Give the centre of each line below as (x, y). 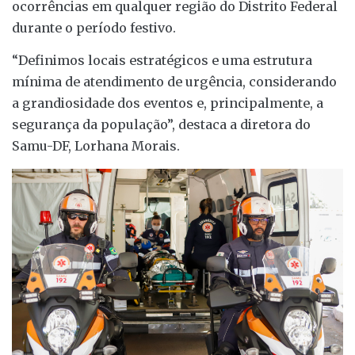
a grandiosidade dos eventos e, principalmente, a (168, 103)
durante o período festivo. (94, 28)
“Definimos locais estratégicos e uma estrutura (162, 61)
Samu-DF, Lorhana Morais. (96, 146)
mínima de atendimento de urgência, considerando (174, 82)
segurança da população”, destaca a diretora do (161, 125)
